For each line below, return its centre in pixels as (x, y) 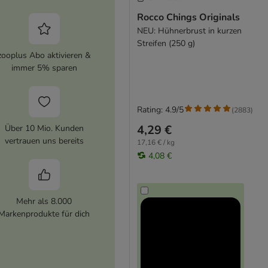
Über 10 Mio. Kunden (44, 128)
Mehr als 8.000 (44, 201)
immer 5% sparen (44, 68)
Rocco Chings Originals (188, 18)
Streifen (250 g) (166, 44)
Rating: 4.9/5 (160, 110)
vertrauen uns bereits (44, 141)
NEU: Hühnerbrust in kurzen (189, 31)
